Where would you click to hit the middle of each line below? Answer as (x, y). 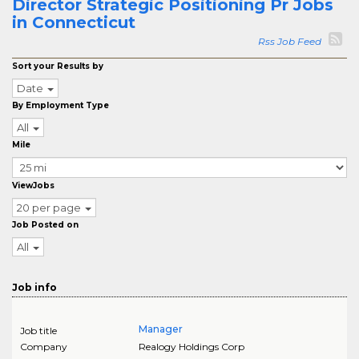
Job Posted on (45, 225)
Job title (38, 331)
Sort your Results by (58, 66)
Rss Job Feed (292, 41)
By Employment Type (61, 105)
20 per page (49, 208)
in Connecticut (74, 22)
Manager (160, 329)
